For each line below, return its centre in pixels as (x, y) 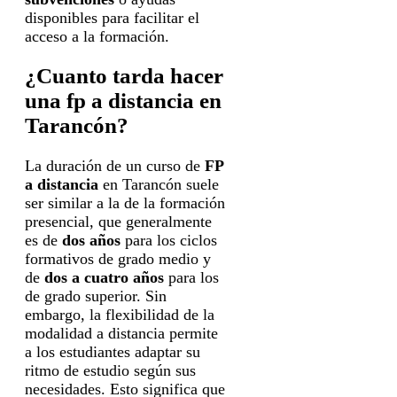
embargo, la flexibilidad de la (120, 315)
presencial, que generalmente (118, 222)
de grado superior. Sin (96, 296)
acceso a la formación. (97, 36)
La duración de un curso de (115, 166)
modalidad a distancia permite (121, 334)
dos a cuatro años (104, 278)
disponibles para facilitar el (112, 17)
